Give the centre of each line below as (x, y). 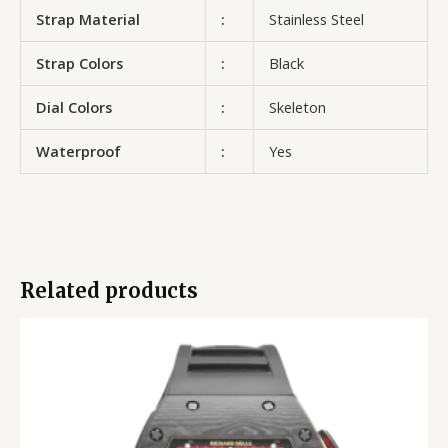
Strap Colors (81, 63)
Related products (109, 290)
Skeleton (297, 107)
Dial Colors (73, 107)
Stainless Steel (316, 19)
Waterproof (78, 151)
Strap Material (87, 19)
